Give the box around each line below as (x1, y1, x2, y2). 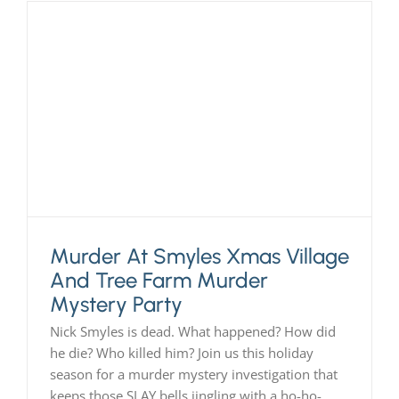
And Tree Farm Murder (49, 266, 268, 293)
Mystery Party (49, 290, 183, 317)
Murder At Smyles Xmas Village (49, 242, 349, 269)
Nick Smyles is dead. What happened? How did (49, 322, 336, 340)
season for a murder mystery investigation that (49, 364, 338, 383)
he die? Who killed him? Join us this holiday (49, 343, 313, 362)
